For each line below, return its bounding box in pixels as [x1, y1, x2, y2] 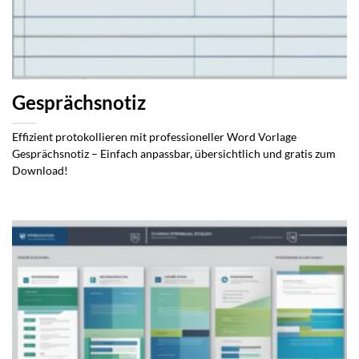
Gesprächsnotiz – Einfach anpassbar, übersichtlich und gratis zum [12, 147, 336, 161]
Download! [12, 164, 68, 178]
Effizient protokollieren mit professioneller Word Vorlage [12, 131, 296, 144]
